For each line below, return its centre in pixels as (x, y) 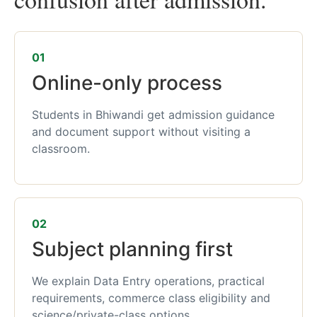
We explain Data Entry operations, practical (148, 281)
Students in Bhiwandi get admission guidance (153, 115)
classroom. (61, 149)
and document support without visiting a (141, 132)
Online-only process (127, 83)
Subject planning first (132, 249)
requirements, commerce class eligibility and (151, 298)
